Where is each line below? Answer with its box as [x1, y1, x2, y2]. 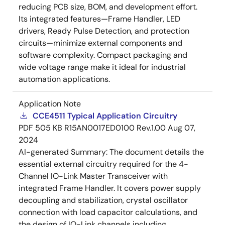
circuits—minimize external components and [19, 38, 182, 48]
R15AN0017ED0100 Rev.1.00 [64, 123, 166, 133]
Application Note [19, 98, 81, 109]
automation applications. [19, 74, 110, 84]
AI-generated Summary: [19, 147, 109, 157]
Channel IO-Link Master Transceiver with [19, 171, 168, 181]
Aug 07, [168, 123, 195, 133]
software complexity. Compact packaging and [19, 50, 187, 60]
